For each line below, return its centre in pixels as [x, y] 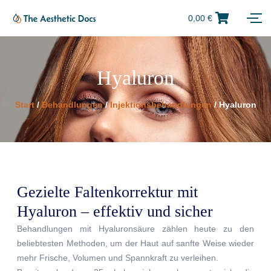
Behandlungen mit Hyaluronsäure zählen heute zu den [135, 229]
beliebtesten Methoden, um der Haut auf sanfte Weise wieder [135, 243]
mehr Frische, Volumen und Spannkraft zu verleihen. [118, 258]
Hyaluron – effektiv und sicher [115, 211]
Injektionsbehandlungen [161, 105]
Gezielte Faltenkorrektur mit [107, 192]
